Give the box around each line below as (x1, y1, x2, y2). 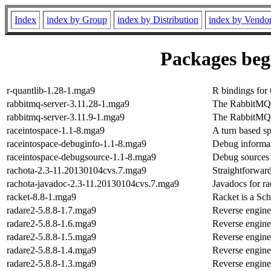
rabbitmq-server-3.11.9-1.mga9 (7, 111, 125, 122)
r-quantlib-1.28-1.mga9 (7, 85, 95, 96)
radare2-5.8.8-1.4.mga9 (7, 244, 96, 255)
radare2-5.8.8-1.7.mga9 (7, 204, 96, 215)
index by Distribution (117, 15, 198, 25)
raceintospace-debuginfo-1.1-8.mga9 (7, 138, 146, 149)
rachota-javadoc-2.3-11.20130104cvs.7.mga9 (7, 178, 179, 189)
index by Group (47, 15, 107, 25)
